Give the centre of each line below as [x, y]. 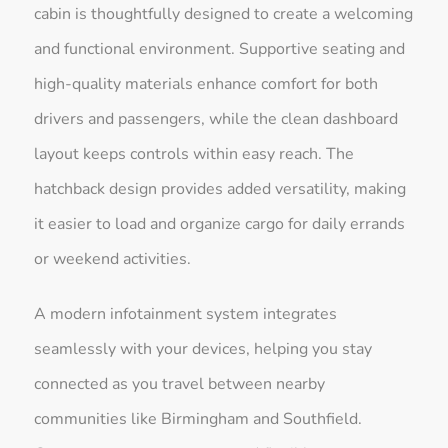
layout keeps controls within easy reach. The [194, 153]
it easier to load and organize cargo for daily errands [220, 223]
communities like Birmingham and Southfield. [198, 418]
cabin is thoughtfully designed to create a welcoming [224, 13]
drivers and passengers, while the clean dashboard [216, 118]
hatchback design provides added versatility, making [220, 188]
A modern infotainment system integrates [186, 313]
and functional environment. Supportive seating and [220, 48]
